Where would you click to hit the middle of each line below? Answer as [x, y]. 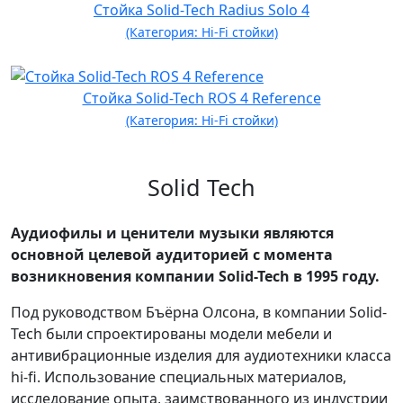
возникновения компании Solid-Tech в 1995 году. [195, 277]
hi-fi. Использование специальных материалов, [179, 377]
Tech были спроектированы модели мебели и [171, 334]
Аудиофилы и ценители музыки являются [172, 233]
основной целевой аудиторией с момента [172, 255]
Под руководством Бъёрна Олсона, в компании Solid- [199, 313]
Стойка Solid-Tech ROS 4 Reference [201, 99]
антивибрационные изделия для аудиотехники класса [201, 356]
